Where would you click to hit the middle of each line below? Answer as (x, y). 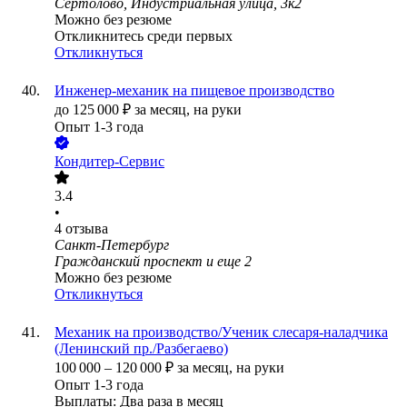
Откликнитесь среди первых (144, 36)
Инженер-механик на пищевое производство (194, 91)
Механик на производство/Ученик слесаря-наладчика (221, 333)
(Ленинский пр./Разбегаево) (141, 349)
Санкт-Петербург (112, 245)
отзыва (87, 229)
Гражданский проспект (129, 262)
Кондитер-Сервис (109, 162)
